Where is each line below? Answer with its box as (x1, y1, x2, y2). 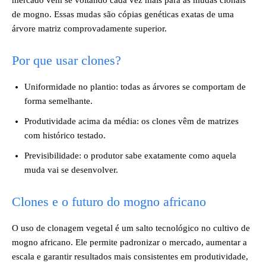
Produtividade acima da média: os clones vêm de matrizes (24, 116, 239, 126)
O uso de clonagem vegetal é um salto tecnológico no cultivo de (12, 223, 250, 233)
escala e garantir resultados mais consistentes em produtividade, (12, 252, 248, 261)
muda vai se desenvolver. (24, 165, 118, 175)
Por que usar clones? (12, 53, 121, 68)
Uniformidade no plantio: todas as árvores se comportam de (24, 82, 246, 91)
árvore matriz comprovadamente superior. (12, 24, 167, 33)
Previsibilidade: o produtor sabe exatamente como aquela (24, 151, 236, 160)
